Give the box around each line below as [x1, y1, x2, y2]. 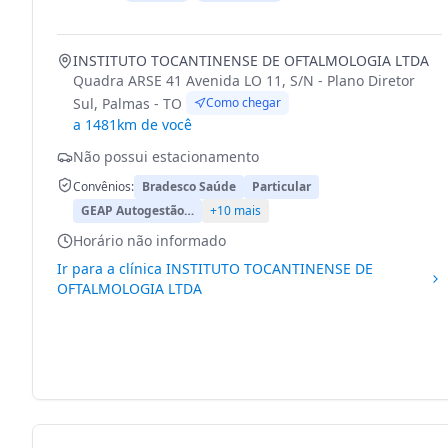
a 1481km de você [73, 115, 192, 134]
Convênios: [73, 178, 134, 195]
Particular [252, 178, 311, 195]
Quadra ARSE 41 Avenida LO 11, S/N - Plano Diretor [73, 71, 415, 90]
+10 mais [210, 202, 261, 219]
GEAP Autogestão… [81, 202, 194, 219]
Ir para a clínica [57, 259, 166, 278]
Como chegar [206, 94, 281, 111]
